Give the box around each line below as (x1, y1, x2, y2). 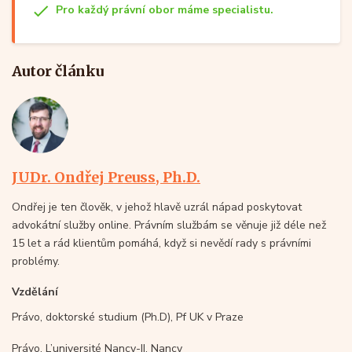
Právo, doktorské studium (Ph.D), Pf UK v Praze (12, 309, 244, 324)
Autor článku (12, 61, 104, 80)
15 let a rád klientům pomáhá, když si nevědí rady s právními (12, 235, 311, 251)
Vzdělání (12, 284, 58, 299)
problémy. (12, 253, 60, 269)
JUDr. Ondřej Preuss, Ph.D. (12, 167, 200, 186)
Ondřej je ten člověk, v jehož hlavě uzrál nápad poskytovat (12, 199, 302, 214)
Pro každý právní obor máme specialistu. (56, 2, 273, 17)
